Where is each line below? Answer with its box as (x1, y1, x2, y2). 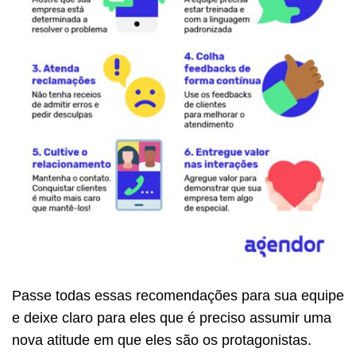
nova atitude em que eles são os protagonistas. (12, 331, 311, 348)
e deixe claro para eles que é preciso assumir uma (12, 309, 331, 326)
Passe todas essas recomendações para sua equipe (12, 287, 344, 304)
